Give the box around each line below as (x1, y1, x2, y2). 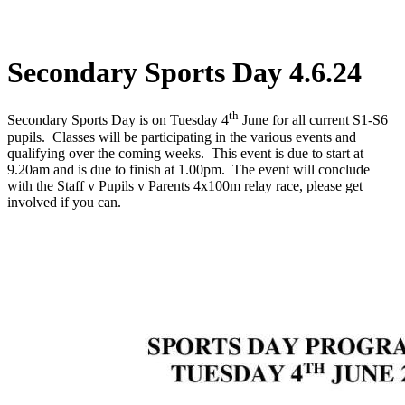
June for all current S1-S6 (239, 112, 388, 128)
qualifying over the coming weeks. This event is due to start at (7, 145, 363, 161)
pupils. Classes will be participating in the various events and (7, 128, 356, 145)
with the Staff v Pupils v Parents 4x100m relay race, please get (7, 177, 363, 193)
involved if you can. (7, 193, 121, 210)
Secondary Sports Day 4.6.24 (7, 55, 362, 89)
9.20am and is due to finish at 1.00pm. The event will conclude (7, 161, 370, 177)
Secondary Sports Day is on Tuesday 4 (7, 112, 229, 128)
